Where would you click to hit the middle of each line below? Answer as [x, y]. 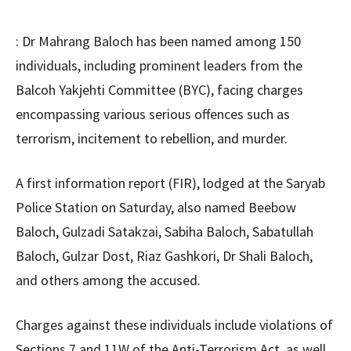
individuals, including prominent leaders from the [159, 66]
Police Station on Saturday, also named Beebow [156, 208]
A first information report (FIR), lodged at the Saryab [170, 183]
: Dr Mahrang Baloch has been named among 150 [158, 42]
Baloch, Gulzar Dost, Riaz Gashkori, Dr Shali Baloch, [164, 256]
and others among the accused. [108, 280]
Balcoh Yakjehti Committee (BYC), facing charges [159, 90]
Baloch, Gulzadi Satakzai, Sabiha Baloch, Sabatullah [165, 232]
